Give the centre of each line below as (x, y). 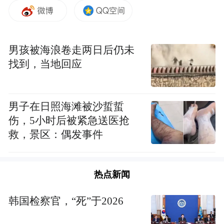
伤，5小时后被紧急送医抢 (69, 121)
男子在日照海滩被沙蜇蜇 (66, 107)
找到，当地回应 (45, 64)
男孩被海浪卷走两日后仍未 (72, 50)
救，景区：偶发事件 (56, 135)
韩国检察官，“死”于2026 (66, 201)
